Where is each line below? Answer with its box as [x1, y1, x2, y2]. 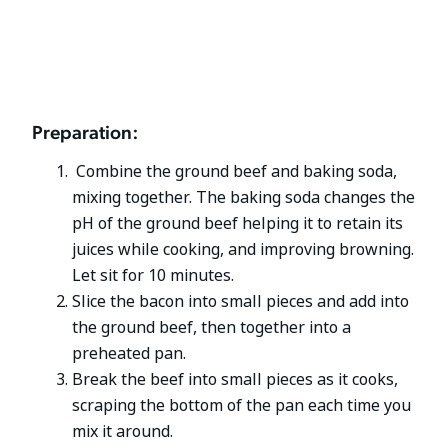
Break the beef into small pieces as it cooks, [72, 368, 399, 392]
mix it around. [72, 420, 174, 444]
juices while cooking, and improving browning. [72, 238, 415, 262]
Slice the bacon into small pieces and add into [72, 290, 410, 314]
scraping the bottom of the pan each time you [72, 394, 412, 418]
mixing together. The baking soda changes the [72, 186, 416, 210]
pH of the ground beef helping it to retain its [72, 212, 404, 236]
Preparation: [32, 119, 143, 145]
